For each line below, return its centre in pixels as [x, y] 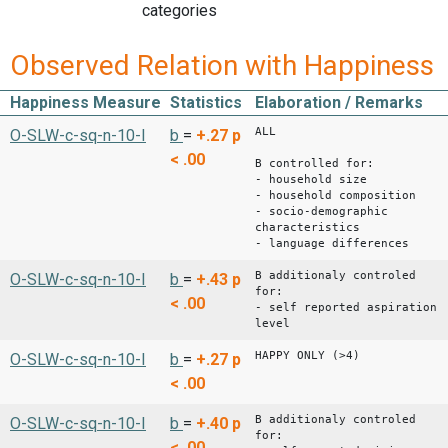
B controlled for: [314, 163]
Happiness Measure [85, 102]
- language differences [332, 243]
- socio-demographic [321, 211]
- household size [311, 179]
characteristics [307, 227]
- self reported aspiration [346, 307]
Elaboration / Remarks [339, 102]
